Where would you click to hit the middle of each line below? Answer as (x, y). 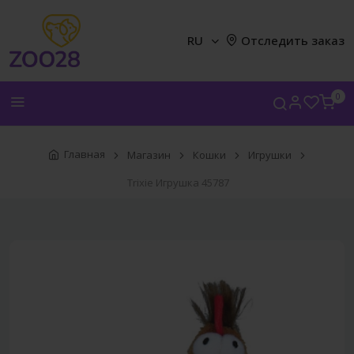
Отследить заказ (293, 41)
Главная (85, 154)
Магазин (149, 154)
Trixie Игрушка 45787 (178, 182)
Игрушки (270, 154)
